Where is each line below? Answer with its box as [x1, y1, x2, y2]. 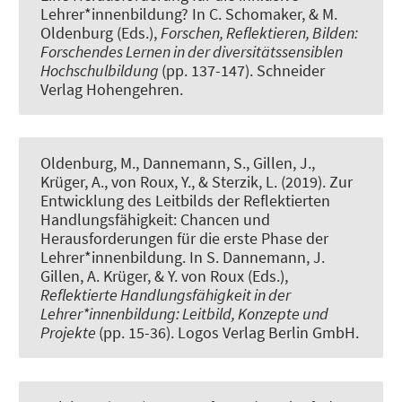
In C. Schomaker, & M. [188, 4, 337, 25]
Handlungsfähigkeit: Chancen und [40, 209, 270, 231]
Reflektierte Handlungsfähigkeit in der [40, 284, 291, 306]
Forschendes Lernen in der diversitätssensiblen [40, 41, 343, 63]
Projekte [40, 322, 99, 344]
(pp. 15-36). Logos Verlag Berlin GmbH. [99, 322, 359, 344]
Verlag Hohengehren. [40, 79, 183, 100]
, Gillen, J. [246, 153, 311, 174]
